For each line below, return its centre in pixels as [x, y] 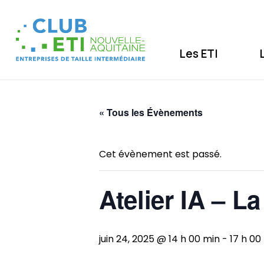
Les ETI [199, 53]
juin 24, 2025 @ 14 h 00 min [159, 239]
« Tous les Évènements [151, 112]
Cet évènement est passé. [160, 154]
